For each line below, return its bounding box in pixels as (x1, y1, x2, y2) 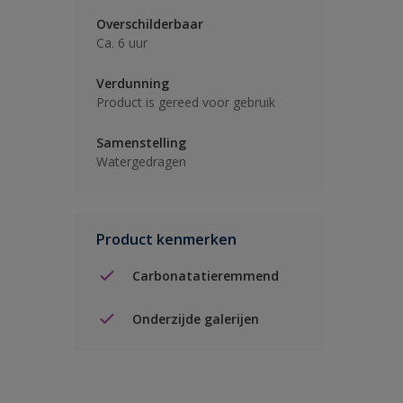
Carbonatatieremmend (132, 266, 279, 284)
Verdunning (96, 75, 169, 92)
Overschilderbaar (96, 15, 203, 32)
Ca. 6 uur (96, 34, 148, 51)
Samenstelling (96, 134, 186, 151)
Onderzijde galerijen (132, 309, 259, 327)
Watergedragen (96, 153, 186, 170)
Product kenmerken (96, 229, 237, 249)
